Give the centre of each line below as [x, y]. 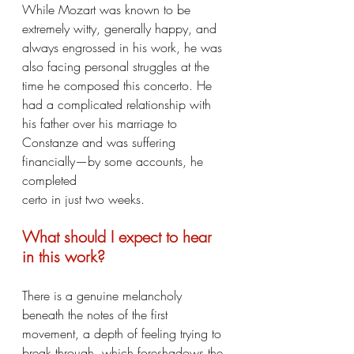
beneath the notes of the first [97, 314]
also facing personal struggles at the [118, 66]
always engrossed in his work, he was [124, 47]
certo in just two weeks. [83, 199]
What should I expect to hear [119, 237]
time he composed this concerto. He [119, 85]
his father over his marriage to [102, 123]
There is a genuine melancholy [104, 296]
